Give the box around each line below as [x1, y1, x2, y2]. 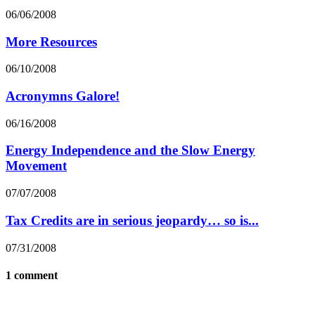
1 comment [6, 269, 58, 281]
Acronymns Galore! [6, 88, 120, 103]
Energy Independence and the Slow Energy [6, 143, 255, 158]
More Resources [6, 34, 97, 49]
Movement [6, 158, 67, 174]
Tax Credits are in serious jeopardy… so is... [6, 212, 259, 228]
